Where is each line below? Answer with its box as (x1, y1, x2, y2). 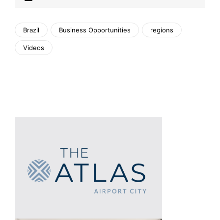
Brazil (23, 26, 39, 34)
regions (150, 26, 173, 34)
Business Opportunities (59, 26, 131, 34)
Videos (23, 44, 44, 52)
